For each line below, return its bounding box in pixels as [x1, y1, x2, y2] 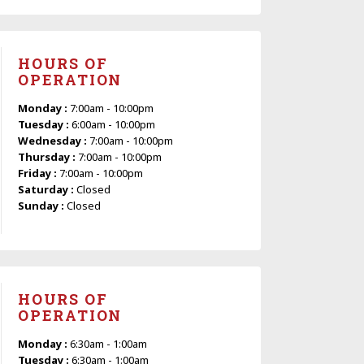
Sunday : [18, 197, 67, 213]
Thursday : [18, 149, 78, 164]
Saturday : [18, 181, 76, 197]
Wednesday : [18, 132, 89, 148]
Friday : [18, 165, 59, 180]
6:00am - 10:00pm [71, 116, 155, 132]
